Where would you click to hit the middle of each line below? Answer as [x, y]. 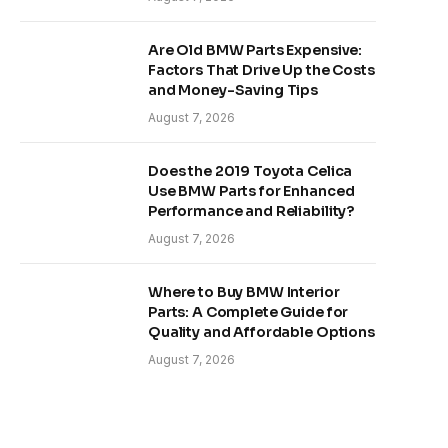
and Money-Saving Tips [233, 90]
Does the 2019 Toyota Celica [250, 171]
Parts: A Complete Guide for [248, 312]
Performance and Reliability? [251, 211]
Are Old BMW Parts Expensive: [255, 50]
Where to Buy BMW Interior [244, 292]
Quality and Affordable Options [261, 332]
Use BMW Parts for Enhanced [251, 191]
